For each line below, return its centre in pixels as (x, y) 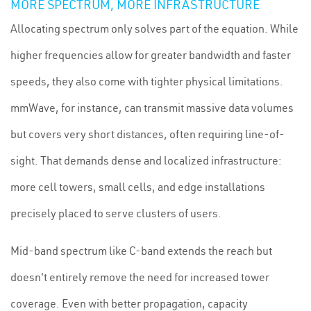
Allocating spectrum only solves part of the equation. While (154, 28)
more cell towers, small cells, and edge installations (138, 187)
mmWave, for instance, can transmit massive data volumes (152, 108)
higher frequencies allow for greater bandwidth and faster (151, 55)
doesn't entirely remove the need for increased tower (140, 277)
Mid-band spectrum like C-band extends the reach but (141, 251)
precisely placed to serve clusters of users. (116, 213)
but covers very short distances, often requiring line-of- (148, 134)
